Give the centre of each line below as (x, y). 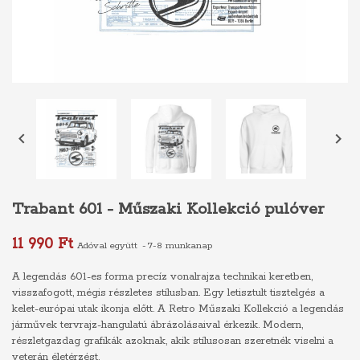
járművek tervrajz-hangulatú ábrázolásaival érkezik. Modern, (157, 325)
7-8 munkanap (180, 245)
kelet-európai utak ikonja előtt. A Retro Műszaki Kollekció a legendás (178, 309)
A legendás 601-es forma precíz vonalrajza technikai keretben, (162, 277)
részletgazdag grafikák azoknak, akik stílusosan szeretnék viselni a (173, 341)
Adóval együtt (109, 245)
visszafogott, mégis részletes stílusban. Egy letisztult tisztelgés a (168, 293)
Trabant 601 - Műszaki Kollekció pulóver (168, 209)
